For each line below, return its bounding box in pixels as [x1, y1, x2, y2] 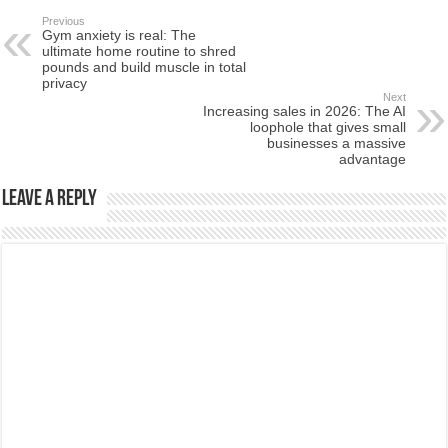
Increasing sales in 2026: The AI [202, 103, 406, 120]
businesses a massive [266, 135, 406, 152]
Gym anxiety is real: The [42, 27, 197, 44]
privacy [42, 75, 88, 92]
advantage [338, 151, 406, 168]
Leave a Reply [2, 188, 98, 212]
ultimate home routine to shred [42, 43, 237, 60]
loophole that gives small [249, 119, 406, 136]
